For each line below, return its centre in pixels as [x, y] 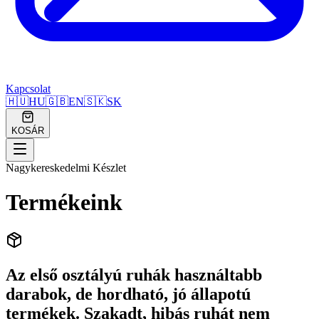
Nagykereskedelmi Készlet [66, 168]
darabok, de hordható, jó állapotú [128, 294]
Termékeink [64, 203]
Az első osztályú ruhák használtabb [134, 274]
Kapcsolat [28, 89]
